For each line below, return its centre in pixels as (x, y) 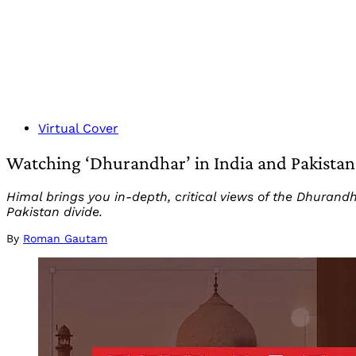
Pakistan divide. (54, 211)
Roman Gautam (65, 238)
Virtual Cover (78, 128)
